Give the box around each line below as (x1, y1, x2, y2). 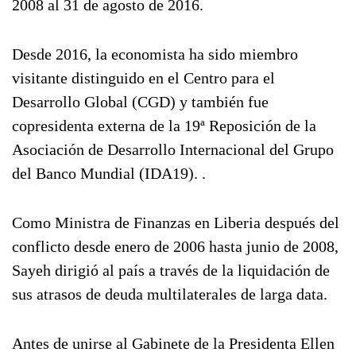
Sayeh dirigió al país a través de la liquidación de (12, 261, 330, 279)
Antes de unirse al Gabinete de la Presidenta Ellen (12, 335, 335, 352)
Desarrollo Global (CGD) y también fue (12, 93, 269, 110)
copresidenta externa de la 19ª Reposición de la (12, 117, 316, 134)
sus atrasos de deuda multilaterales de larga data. (12, 285, 327, 303)
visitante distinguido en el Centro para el (12, 69, 275, 87)
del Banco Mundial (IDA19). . (12, 164, 206, 182)
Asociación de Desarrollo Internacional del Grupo (12, 141, 334, 158)
